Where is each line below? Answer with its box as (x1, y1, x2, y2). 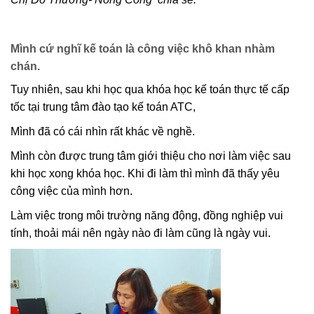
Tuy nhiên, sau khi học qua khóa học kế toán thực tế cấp (11, 83, 289, 95)
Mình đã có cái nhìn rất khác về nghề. (11, 125, 195, 137)
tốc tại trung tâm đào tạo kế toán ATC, (11, 100, 196, 113)
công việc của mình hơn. (11, 184, 132, 197)
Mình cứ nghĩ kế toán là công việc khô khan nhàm (11, 42, 275, 55)
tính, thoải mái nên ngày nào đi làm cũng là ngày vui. (11, 226, 271, 239)
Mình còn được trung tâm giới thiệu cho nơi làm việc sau (11, 149, 291, 162)
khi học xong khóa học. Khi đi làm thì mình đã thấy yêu (11, 167, 280, 179)
